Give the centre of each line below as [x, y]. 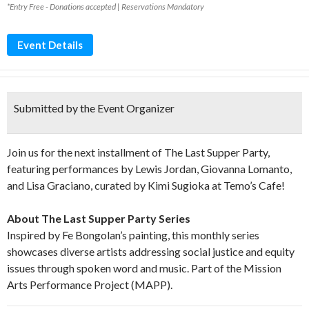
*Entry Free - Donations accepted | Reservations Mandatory [106, 7]
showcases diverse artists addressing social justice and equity [151, 251]
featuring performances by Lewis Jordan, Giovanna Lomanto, [149, 169]
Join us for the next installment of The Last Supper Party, [138, 152]
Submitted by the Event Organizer [94, 108]
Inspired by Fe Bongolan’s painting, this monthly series [133, 235]
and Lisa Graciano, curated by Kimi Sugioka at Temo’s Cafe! [146, 185]
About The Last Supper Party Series [99, 218]
